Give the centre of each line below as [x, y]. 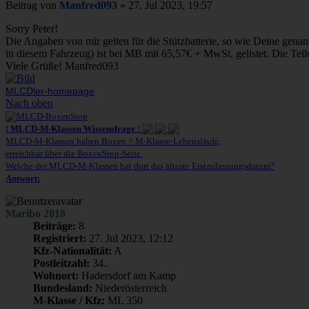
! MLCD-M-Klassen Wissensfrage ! [73, 129]
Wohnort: [56, 276]
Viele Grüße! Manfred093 [62, 66]
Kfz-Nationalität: [72, 251]
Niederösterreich [130, 288]
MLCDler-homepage [50, 92]
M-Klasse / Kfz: [69, 301]
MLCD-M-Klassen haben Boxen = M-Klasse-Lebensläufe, [113, 141]
